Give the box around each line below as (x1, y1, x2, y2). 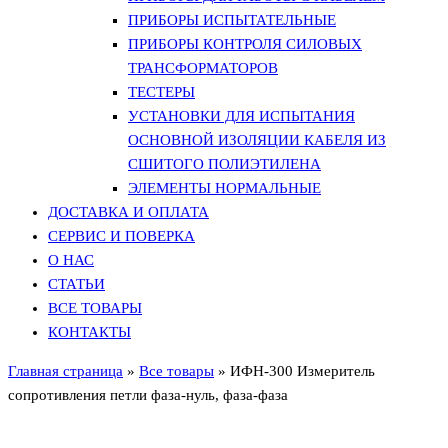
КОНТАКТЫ (48, 324, 131, 340)
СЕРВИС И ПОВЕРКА (48, 228, 195, 244)
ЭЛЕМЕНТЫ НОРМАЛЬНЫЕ (128, 180, 321, 196)
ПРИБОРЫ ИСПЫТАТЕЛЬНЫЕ (128, 12, 336, 28)
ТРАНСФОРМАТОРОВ (128, 60, 278, 76)
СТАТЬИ (48, 276, 105, 292)
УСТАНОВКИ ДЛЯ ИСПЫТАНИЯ (128, 108, 355, 124)
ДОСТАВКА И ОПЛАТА (48, 204, 209, 220)
